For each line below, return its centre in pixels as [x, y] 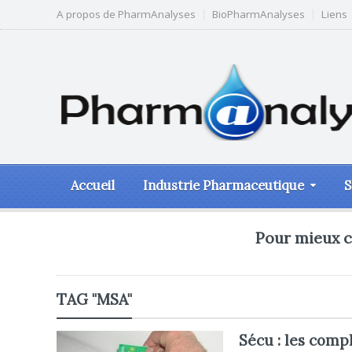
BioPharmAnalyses [258, 14]
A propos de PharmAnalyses [126, 14]
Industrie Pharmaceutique [224, 185]
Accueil [93, 185]
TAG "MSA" [94, 299]
